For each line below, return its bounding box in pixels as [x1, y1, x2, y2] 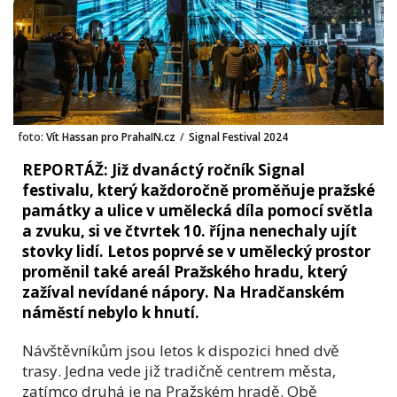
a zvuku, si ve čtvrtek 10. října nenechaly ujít [22, 220, 357, 241]
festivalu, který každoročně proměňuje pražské [22, 179, 375, 200]
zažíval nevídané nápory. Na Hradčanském [22, 281, 345, 302]
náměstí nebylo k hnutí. [22, 301, 199, 323]
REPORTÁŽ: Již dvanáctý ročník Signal [22, 159, 305, 180]
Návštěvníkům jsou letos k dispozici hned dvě [22, 339, 339, 361]
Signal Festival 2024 [189, 128, 288, 144]
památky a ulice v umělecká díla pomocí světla [22, 199, 373, 221]
